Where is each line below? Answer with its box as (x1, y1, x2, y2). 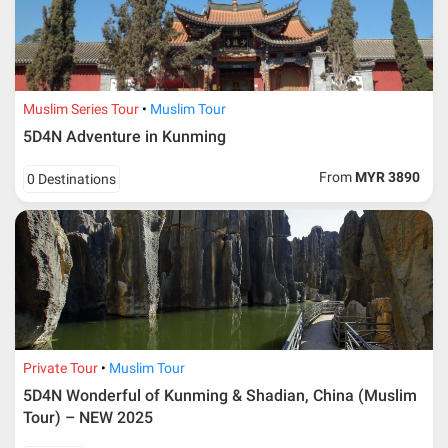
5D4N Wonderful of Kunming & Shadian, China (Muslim (23, 386, 418, 406)
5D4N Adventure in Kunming (23, 127, 227, 147)
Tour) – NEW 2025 (23, 408, 154, 428)
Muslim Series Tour (23, 101, 140, 118)
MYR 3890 (355, 169, 421, 186)
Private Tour (23, 360, 99, 377)
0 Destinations (27, 171, 117, 188)
